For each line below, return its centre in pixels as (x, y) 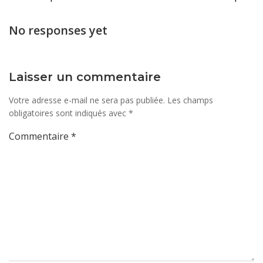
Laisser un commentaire (85, 77)
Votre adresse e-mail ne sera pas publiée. (87, 100)
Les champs (190, 100)
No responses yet (58, 30)
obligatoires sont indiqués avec (69, 113)
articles (52, 49)
